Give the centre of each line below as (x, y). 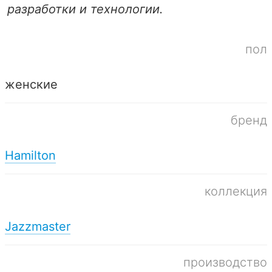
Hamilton (30, 155)
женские (31, 84)
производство (225, 262)
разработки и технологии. (85, 9)
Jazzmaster (38, 226)
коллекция (236, 191)
